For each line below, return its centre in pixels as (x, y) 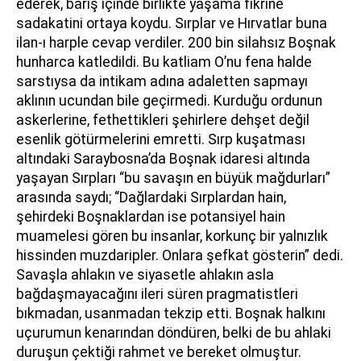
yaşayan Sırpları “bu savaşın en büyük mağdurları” (173, 178)
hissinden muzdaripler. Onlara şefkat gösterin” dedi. (180, 255)
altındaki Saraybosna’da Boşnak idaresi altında (163, 159)
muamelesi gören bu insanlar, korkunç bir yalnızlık (172, 236)
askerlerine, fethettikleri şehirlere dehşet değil (163, 120)
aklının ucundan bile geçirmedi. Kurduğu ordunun (169, 101)
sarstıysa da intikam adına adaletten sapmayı (162, 81)
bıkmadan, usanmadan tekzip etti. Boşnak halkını (171, 313)
